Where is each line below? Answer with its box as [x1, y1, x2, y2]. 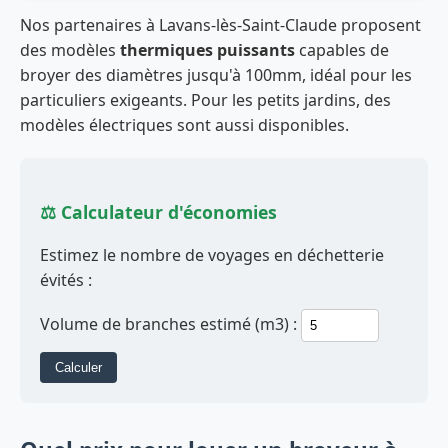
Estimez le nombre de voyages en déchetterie [40, 244, 384, 267]
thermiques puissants [120, 38, 295, 61]
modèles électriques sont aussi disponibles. [20, 113, 349, 136]
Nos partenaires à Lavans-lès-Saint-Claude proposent [20, 13, 421, 36]
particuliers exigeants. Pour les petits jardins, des [20, 88, 391, 111]
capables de [295, 38, 389, 61]
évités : [40, 269, 92, 292]
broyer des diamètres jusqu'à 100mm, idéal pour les [20, 63, 412, 86]
